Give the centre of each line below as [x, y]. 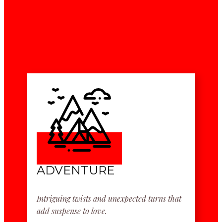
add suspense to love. [72, 211]
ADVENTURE [76, 170]
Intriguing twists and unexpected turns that [109, 198]
